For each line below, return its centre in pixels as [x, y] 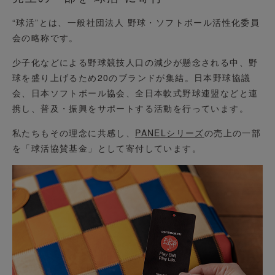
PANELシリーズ [170, 133]
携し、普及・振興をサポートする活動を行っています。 [130, 108]
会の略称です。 [45, 38]
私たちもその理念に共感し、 [74, 133]
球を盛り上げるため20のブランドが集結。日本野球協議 [132, 78]
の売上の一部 [233, 133]
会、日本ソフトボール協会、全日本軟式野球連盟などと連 [135, 93]
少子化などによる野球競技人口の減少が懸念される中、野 [135, 62]
